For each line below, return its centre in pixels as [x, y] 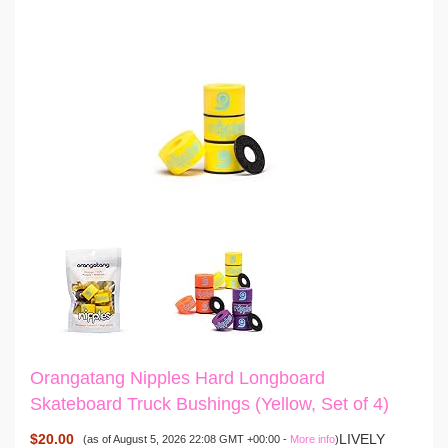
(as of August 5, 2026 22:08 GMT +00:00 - [186, 439]
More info [312, 439]
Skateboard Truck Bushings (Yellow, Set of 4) [209, 404]
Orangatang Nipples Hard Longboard [177, 378]
